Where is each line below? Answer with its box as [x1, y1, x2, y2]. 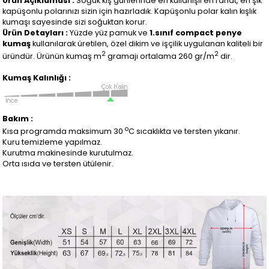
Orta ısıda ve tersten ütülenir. [2, 159, 114, 169]
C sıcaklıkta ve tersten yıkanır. [128, 126, 241, 137]
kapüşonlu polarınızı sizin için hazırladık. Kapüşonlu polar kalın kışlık [2, 5, 257, 16]
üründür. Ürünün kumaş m [2, 51, 102, 62]
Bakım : [2, 113, 34, 124]
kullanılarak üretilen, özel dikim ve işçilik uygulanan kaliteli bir [31, 38, 264, 49]
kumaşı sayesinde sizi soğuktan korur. [2, 16, 150, 27]
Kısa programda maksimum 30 [2, 126, 125, 137]
